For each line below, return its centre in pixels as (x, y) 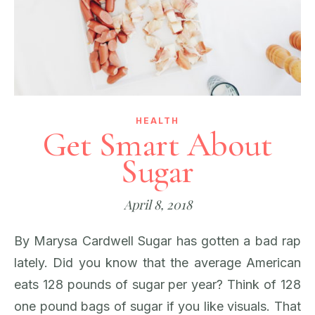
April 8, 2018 (157, 205)
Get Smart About (157, 145)
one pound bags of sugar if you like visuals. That (157, 306)
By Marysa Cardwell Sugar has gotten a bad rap (18, 241)
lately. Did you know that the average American (157, 263)
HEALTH (157, 121)
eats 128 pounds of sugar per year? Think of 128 (157, 284)
